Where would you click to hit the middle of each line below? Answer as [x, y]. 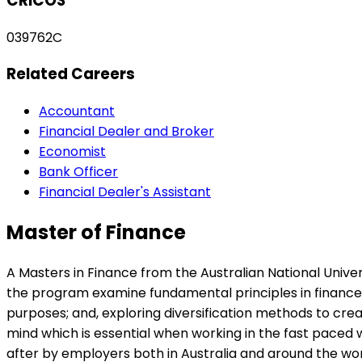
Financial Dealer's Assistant [125, 192]
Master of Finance [96, 232]
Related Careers [71, 74]
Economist [72, 151]
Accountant [77, 111]
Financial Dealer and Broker [126, 131]
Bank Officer [78, 171]
